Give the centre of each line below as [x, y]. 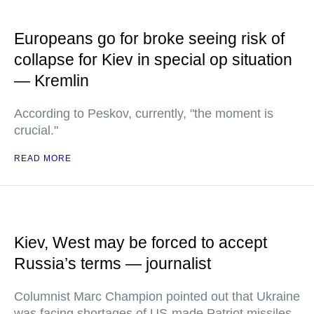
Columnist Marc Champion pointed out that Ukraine [157, 297]
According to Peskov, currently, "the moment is [144, 114]
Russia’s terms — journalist [112, 264]
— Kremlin [52, 81]
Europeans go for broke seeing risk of [149, 39]
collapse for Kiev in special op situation [153, 60]
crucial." [36, 131]
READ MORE [43, 159]
